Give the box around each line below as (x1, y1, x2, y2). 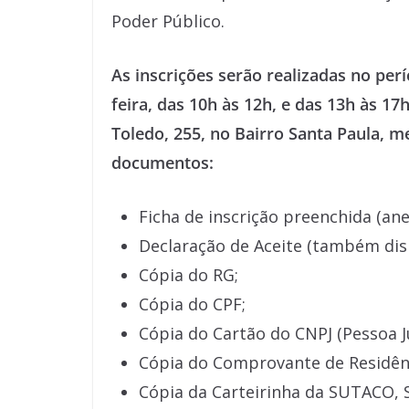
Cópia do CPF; (139, 293, 246, 315)
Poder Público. (111, 10, 225, 32)
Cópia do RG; (139, 264, 238, 286)
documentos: (111, 152, 214, 173)
